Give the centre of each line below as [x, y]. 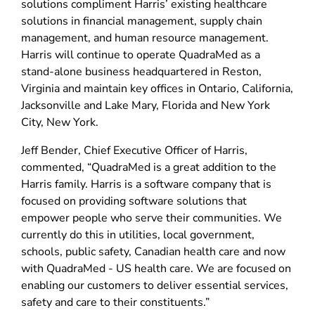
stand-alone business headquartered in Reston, [141, 71]
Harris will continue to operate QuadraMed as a [141, 54]
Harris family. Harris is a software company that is [146, 184]
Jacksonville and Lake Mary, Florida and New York [146, 105]
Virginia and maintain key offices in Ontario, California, [157, 88]
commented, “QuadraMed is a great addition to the [149, 167]
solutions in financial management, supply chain [142, 21]
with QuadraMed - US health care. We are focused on [156, 268]
